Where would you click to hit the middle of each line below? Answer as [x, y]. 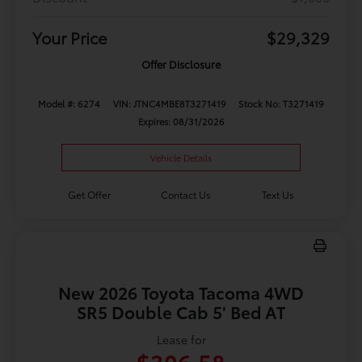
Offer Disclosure [181, 63]
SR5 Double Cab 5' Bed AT [181, 311]
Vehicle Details [181, 157]
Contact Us [186, 194]
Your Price [69, 37]
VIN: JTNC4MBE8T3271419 [169, 103]
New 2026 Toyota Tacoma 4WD [181, 292]
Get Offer [89, 194]
